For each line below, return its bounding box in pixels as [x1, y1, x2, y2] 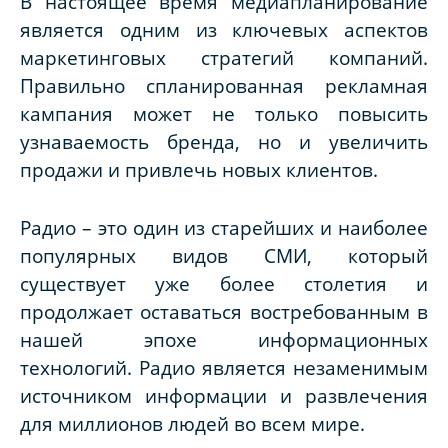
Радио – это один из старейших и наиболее [20, 215, 428, 241]
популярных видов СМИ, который [20, 243, 428, 269]
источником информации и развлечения [20, 383, 428, 409]
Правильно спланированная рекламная [20, 73, 428, 99]
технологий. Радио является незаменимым [20, 355, 428, 381]
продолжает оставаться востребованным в [20, 299, 428, 325]
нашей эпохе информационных [20, 327, 428, 353]
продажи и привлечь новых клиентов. [20, 157, 378, 183]
